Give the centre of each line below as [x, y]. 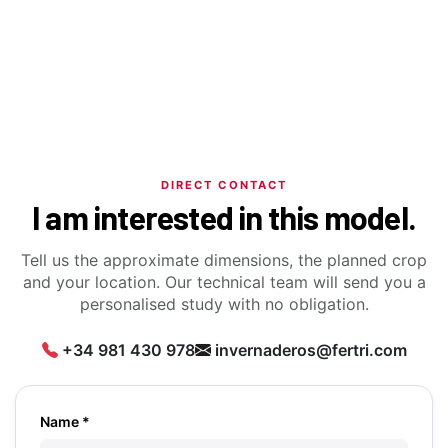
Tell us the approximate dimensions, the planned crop [224, 260]
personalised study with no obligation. [224, 304]
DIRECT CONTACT [224, 185]
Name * [65, 422]
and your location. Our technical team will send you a [224, 282]
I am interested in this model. [224, 217]
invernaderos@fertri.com [310, 350]
